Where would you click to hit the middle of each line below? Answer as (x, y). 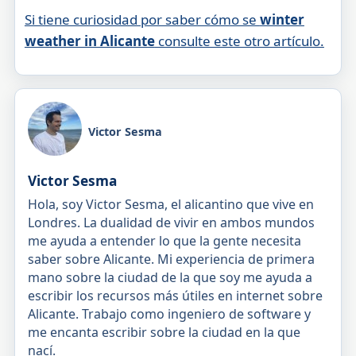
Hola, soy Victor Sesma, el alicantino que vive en (170, 204)
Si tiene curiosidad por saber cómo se (142, 19)
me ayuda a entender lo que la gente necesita (164, 240)
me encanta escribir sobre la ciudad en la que (164, 332)
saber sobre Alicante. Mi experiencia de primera (171, 259)
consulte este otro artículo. (239, 41)
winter (282, 19)
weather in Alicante (89, 41)
